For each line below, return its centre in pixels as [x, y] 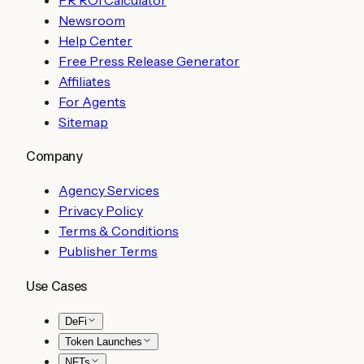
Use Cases [57, 286]
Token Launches [104, 341]
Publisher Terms [108, 251]
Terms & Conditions [119, 231]
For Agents [92, 101]
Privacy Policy [101, 211]
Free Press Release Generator [149, 61]
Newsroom [92, 20]
